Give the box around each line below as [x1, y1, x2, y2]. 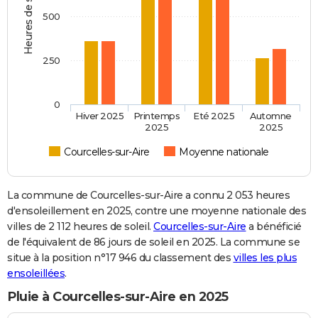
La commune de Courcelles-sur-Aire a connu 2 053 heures [7, 189, 290, 202]
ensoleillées [7, 267, 65, 280]
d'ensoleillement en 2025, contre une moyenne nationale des [7, 204, 306, 218]
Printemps [133, 110, 180, 122]
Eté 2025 [193, 110, 235, 122]
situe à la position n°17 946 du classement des [7, 251, 234, 265]
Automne [249, 110, 292, 122]
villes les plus [233, 251, 297, 265]
